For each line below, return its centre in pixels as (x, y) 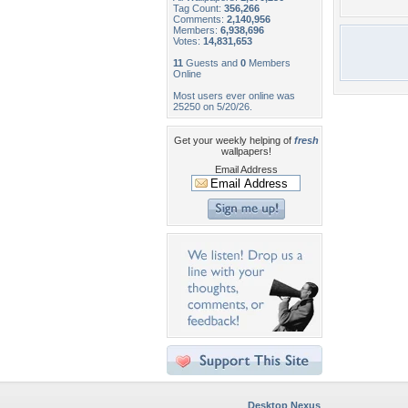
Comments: (200, 19)
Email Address (246, 169)
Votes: (188, 41)
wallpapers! (246, 151)
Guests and (212, 63)
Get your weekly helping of (234, 140)
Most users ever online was (234, 96)
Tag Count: (199, 8)
